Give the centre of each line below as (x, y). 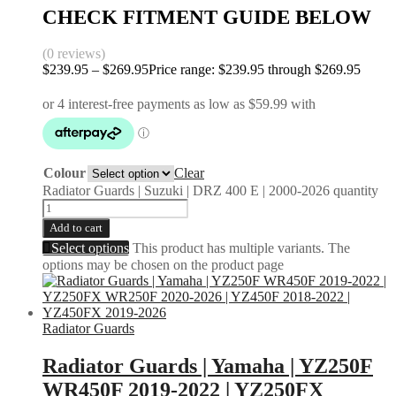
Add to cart (76, 227)
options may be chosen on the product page (163, 264)
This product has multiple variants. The (241, 247)
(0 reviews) (74, 53)
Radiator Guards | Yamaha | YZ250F (208, 366)
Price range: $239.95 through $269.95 (255, 69)
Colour (65, 172)
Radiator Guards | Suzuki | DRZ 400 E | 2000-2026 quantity (210, 190)
